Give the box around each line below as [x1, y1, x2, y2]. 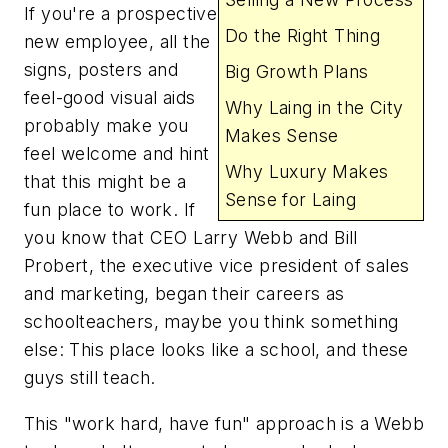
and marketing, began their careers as [24, 282, 345, 304]
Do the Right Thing [225, 25, 381, 47]
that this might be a [24, 170, 186, 192]
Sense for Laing [225, 189, 357, 211]
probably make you [24, 114, 189, 136]
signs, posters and [24, 58, 179, 80]
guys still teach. [24, 366, 156, 388]
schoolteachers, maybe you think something [24, 310, 399, 332]
